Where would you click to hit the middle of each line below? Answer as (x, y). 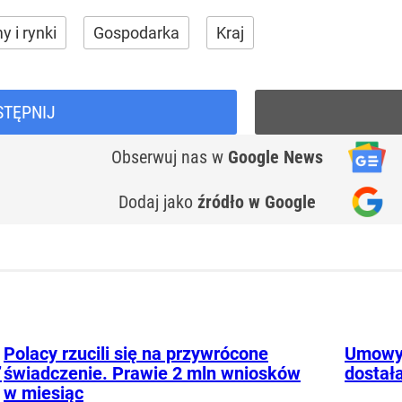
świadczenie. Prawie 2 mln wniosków (152, 373)
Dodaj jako (158, 201)
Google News (275, 157)
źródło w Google (257, 201)
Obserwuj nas (162, 157)
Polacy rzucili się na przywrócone (136, 353)
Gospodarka (136, 32)
